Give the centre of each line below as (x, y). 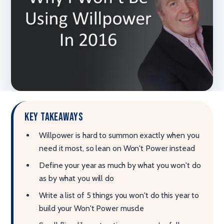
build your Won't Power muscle (92, 208)
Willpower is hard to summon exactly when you (119, 135)
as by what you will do (76, 178)
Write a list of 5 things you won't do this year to (119, 195)
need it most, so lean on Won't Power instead (117, 148)
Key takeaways (54, 117)
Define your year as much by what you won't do (120, 165)
